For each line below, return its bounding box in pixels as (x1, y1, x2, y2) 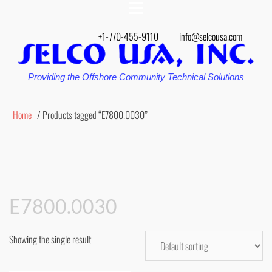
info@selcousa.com (179, 29, 242, 44)
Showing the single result (9, 232, 91, 246)
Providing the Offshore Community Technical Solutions (28, 72, 244, 82)
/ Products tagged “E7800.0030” (35, 107, 148, 122)
